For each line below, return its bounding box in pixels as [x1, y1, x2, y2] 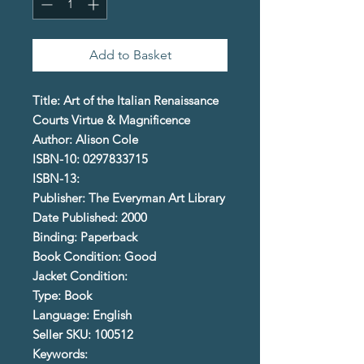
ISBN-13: [32, 171, 80, 187]
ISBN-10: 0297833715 [32, 151, 148, 167]
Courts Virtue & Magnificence [32, 112, 190, 128]
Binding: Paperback [32, 229, 137, 245]
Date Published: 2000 [32, 210, 147, 226]
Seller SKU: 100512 [32, 327, 133, 343]
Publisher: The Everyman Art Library [32, 190, 225, 206]
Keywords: [32, 346, 88, 362]
